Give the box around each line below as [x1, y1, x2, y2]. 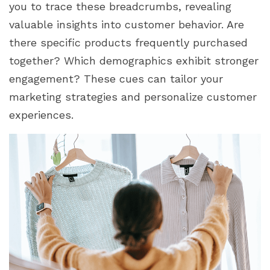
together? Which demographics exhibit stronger [9, 54, 259, 67]
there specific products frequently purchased [9, 36, 248, 49]
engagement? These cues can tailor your [9, 72, 223, 85]
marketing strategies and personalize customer [9, 90, 257, 103]
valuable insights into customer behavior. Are [9, 17, 244, 31]
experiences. [9, 108, 74, 121]
